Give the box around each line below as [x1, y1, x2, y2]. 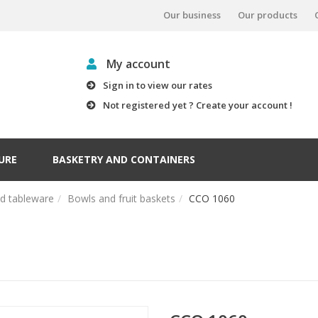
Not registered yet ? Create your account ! [102, 99, 292, 111]
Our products [238, 8, 297, 21]
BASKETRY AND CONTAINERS [53, 153, 195, 166]
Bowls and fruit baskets [67, 192, 175, 205]
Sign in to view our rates [102, 79, 212, 92]
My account [103, 56, 170, 72]
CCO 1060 [189, 192, 235, 205]
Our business [163, 8, 221, 21]
